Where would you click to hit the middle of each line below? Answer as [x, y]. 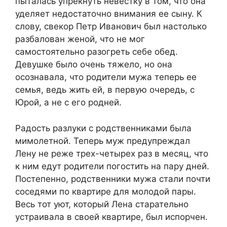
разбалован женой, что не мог [80, 39]
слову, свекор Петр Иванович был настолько [111, 27]
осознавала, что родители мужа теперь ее [106, 77]
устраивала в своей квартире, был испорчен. [111, 217]
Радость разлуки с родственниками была [103, 128]
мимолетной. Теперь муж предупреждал [103, 141]
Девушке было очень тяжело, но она [94, 65]
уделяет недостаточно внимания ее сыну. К [109, 14]
